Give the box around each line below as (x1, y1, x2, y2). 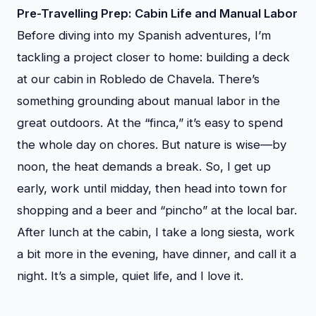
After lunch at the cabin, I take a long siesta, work (17, 225, 295, 239)
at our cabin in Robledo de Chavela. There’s (17, 72, 260, 86)
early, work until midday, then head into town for (17, 181, 287, 195)
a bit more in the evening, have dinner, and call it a (17, 247, 296, 261)
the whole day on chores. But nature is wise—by (17, 138, 286, 152)
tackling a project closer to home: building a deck (17, 50, 290, 64)
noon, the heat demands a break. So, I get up (17, 159, 271, 174)
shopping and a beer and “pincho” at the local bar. (17, 203, 297, 217)
